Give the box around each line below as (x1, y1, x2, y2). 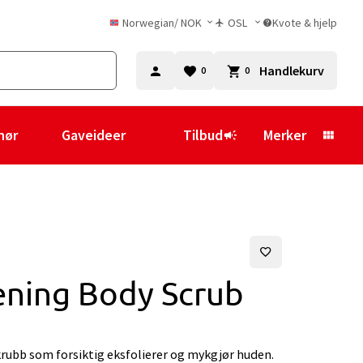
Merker (263, 126, 306, 144)
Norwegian (122, 15, 174, 30)
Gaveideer (62, 126, 126, 144)
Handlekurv (259, 62, 324, 79)
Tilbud (183, 126, 223, 144)
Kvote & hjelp (272, 15, 337, 30)
